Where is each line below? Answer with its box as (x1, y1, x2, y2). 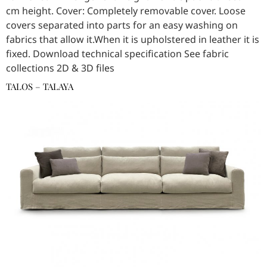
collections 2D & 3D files (6, 61, 114, 75)
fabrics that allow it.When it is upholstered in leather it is (6, 33, 259, 46)
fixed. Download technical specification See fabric (6, 47, 229, 61)
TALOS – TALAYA (6, 80, 73, 93)
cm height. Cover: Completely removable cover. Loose (6, 4, 246, 18)
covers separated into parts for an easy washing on (6, 18, 238, 32)
